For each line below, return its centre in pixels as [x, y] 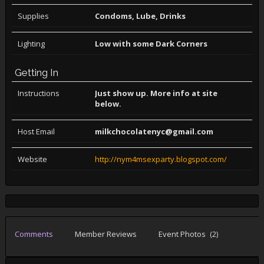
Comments [34, 234]
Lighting [31, 44]
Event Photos [182, 234]
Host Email [36, 131]
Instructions [38, 93]
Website [32, 159]
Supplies [33, 16]
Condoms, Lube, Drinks [141, 16]
